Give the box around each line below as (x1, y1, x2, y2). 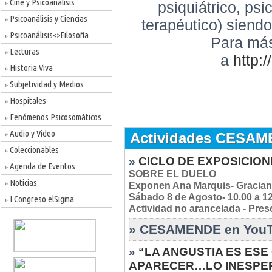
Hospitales (8, 95, 46, 106)
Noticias (8, 177, 37, 188)
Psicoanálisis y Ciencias (8, 13, 87, 24)
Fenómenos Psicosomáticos (8, 112, 101, 122)
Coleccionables (8, 144, 59, 155)
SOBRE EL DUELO (129, 168, 216, 179)
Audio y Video (8, 128, 55, 138)
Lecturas (8, 46, 39, 56)
